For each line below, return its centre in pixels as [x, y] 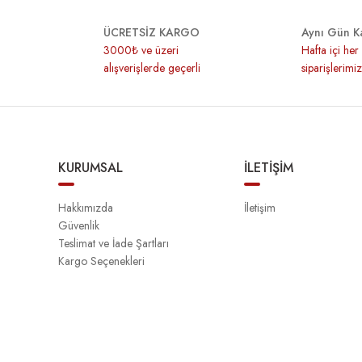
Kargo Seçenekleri [101, 261]
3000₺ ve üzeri [141, 50]
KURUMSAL [90, 168]
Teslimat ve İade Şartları [114, 243]
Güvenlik [79, 225]
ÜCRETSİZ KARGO [152, 32]
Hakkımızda [86, 208]
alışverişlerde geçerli [152, 68]
